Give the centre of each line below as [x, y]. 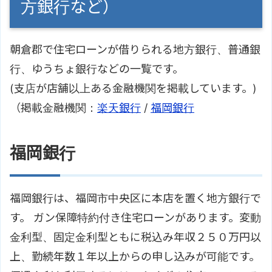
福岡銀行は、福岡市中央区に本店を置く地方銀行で [135, 199]
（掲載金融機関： [53, 108]
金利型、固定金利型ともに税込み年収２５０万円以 [135, 237]
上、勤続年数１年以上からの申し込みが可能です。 [135, 257]
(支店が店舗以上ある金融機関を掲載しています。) [133, 89]
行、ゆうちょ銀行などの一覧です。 [97, 69]
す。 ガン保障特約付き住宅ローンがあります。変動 [135, 218]
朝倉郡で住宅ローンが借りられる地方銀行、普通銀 [135, 50]
